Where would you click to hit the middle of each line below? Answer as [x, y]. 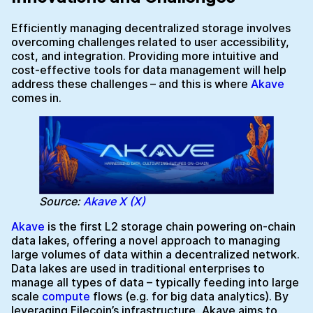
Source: [61, 201]
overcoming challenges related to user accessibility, [150, 42]
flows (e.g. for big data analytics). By [189, 296]
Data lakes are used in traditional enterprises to [138, 268]
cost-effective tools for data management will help [149, 70]
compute [66, 296]
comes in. [36, 97]
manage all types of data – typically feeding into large [155, 282]
